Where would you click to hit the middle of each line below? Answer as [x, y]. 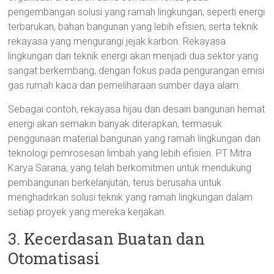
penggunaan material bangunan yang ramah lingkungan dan [135, 139]
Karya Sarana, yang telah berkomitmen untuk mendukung [130, 168]
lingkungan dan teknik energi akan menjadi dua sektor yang [133, 56]
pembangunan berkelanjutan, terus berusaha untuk [115, 183]
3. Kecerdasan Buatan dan [107, 239]
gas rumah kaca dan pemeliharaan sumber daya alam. [125, 85]
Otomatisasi [54, 258]
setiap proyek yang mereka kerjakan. [87, 212]
